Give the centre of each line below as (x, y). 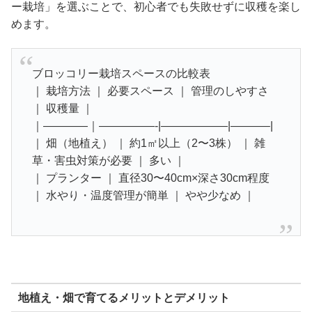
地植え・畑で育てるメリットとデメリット (124, 297)
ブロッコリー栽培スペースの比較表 (121, 73)
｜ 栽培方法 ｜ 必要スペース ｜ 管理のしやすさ (150, 91)
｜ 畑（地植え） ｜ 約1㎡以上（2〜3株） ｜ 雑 (148, 143)
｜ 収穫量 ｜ (62, 108)
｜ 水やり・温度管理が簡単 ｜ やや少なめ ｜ (143, 195)
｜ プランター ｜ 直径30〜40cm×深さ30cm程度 (150, 178)
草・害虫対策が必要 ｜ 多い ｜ (108, 160)
